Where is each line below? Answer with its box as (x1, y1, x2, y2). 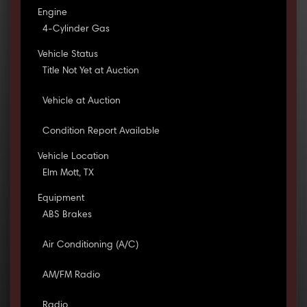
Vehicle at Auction (42, 97, 121, 107)
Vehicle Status (37, 50, 98, 60)
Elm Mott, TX (42, 169, 94, 179)
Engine (37, 8, 67, 19)
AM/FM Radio (42, 271, 100, 281)
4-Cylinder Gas (42, 25, 110, 35)
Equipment (37, 194, 84, 204)
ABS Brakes (42, 210, 92, 221)
